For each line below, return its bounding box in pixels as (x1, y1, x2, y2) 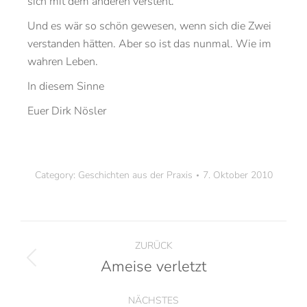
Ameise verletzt (101, 256, 206, 277)
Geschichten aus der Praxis (77, 169, 193, 182)
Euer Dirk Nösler (27, 103, 106, 119)
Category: (34, 169, 78, 182)
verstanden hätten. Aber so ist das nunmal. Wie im (27, 36, 271, 51)
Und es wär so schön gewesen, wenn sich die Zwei (27, 19, 271, 34)
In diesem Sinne (27, 79, 104, 94)
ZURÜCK (134, 239, 173, 252)
